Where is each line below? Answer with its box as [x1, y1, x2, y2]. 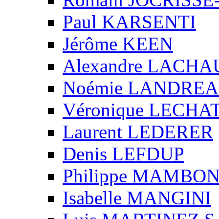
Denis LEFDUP [63, 143, 184, 164]
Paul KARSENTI [63, 11, 196, 32]
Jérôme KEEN [63, 33, 173, 54]
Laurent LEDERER [63, 121, 213, 142]
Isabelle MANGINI [63, 187, 211, 208]
